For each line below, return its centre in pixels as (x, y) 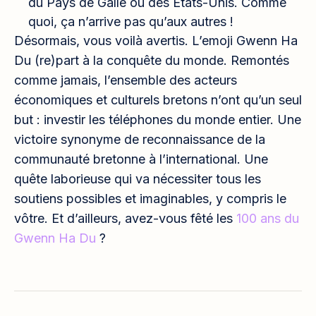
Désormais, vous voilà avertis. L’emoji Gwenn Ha (156, 40)
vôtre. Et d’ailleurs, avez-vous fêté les (125, 218)
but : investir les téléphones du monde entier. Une (158, 119)
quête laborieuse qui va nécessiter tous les (138, 178)
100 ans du (268, 218)
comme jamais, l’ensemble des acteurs (126, 80)
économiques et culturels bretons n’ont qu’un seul (158, 99)
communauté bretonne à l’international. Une (141, 159)
